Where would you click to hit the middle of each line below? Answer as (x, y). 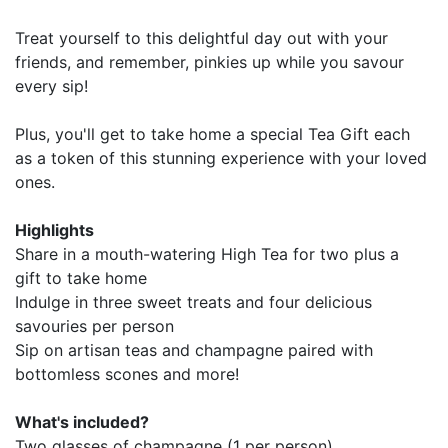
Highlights (54, 229)
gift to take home (81, 277)
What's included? (82, 421)
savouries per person (94, 325)
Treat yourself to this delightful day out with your (201, 37)
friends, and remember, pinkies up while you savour (209, 61)
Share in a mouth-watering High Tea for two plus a (207, 253)
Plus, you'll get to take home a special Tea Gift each (212, 133)
